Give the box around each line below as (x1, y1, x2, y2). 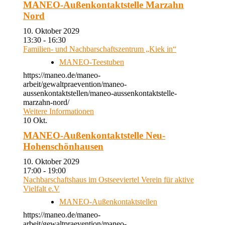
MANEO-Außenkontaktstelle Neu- (23, 130, 165, 141)
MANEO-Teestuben (59, 58, 124, 66)
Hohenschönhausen (23, 141, 103, 152)
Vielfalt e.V (23, 184, 60, 193)
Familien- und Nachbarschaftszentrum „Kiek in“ (23, 45, 176, 53)
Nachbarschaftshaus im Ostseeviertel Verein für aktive (23, 175, 194, 184)
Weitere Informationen (23, 107, 94, 116)
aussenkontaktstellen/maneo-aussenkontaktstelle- (23, 89, 177, 97)
